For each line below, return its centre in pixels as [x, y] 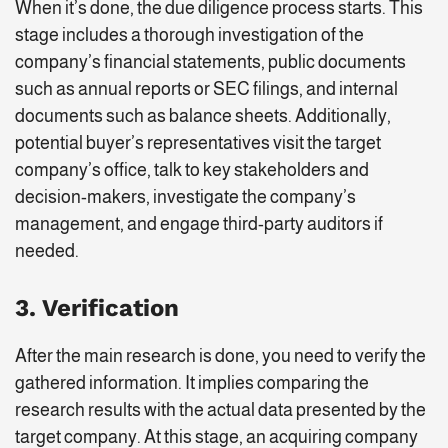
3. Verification [97, 308]
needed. [47, 251]
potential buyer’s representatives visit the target [198, 143]
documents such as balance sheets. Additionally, [203, 116]
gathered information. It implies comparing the [192, 383]
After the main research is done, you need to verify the [220, 356]
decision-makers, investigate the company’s [185, 197]
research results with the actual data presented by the [220, 410]
